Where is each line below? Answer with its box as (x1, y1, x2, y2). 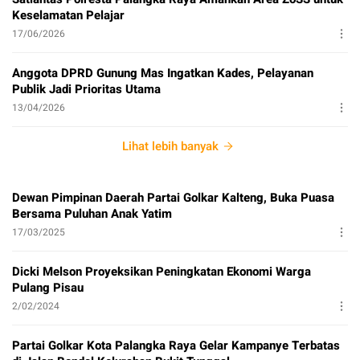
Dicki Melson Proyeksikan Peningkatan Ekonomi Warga (12, 263, 311, 281)
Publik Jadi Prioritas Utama (12, 80, 161, 99)
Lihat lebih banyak (122, 137, 219, 156)
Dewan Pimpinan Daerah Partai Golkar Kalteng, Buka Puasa (12, 189, 334, 207)
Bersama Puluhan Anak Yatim (12, 205, 172, 223)
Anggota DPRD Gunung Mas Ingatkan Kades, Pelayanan (12, 64, 313, 83)
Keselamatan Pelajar (12, 6, 125, 25)
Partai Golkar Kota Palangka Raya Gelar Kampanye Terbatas (12, 337, 340, 355)
